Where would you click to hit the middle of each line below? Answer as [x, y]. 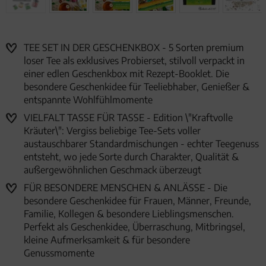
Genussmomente [59, 253]
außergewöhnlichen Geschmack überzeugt [113, 170]
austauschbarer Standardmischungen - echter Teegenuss [141, 144]
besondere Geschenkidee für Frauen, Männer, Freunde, [137, 201]
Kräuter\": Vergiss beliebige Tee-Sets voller [112, 131]
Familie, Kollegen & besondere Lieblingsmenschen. [129, 214]
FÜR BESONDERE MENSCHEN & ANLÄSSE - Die [126, 188]
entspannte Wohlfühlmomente [88, 100]
